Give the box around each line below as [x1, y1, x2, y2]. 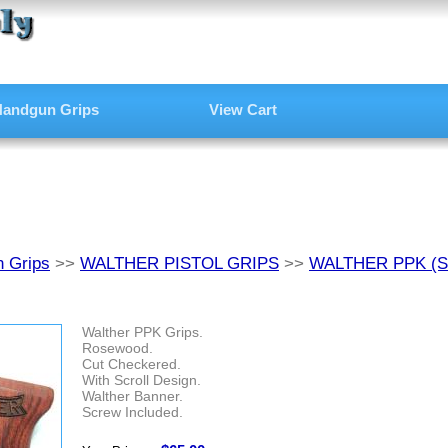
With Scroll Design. [82, 372, 201, 388]
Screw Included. [82, 404, 183, 420]
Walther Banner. [82, 388, 183, 404]
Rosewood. [82, 340, 153, 356]
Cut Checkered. [82, 356, 181, 372]
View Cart [209, 101, 277, 118]
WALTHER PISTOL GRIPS [80, 254, 279, 273]
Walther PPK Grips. [82, 324, 203, 340]
